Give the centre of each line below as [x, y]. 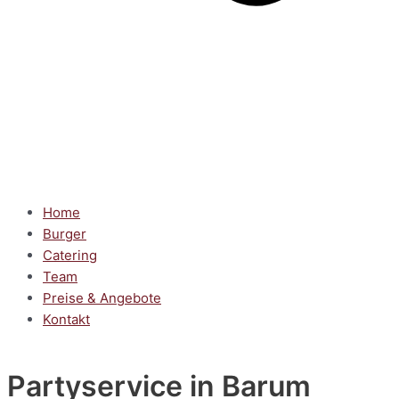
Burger [65, 234]
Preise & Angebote [102, 298]
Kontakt [66, 319]
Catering [70, 255]
